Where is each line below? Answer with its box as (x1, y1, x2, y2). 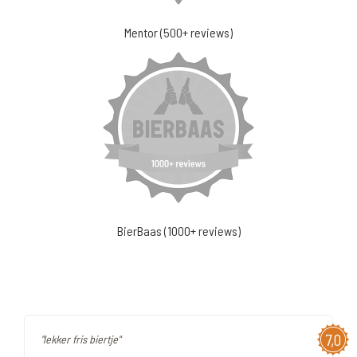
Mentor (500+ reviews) (124, 25, 233, 40)
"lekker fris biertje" (41, 332, 120, 346)
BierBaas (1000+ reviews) (116, 223, 241, 238)
